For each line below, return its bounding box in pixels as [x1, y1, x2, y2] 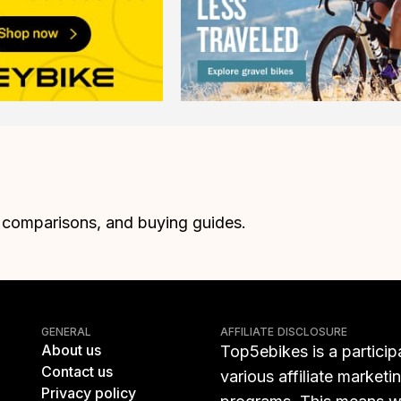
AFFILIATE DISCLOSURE [220, 325, 348, 339]
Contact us [41, 363, 113, 381]
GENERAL [41, 325, 92, 339]
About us [41, 341, 101, 360]
